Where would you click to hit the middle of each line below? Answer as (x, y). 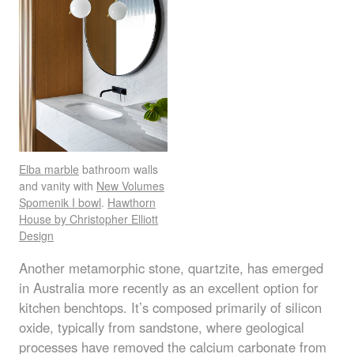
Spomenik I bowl (60, 202)
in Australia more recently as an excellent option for (169, 287)
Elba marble (49, 169)
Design (36, 235)
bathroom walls (119, 169)
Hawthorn (132, 202)
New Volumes (130, 185)
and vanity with (58, 185)
